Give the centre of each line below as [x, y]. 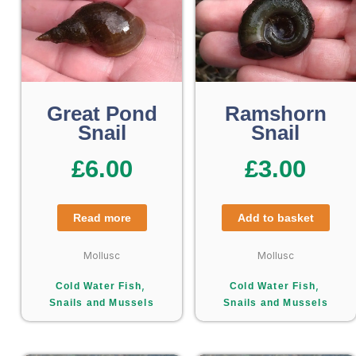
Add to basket [275, 217]
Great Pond [102, 113]
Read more [102, 217]
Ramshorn [275, 113]
